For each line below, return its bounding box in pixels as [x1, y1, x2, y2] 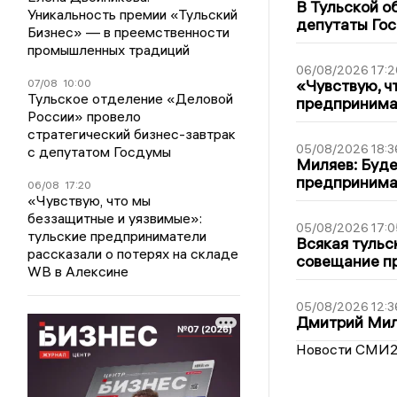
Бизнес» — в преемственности [27, 23, 230, 42]
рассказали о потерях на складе [27, 245, 239, 263]
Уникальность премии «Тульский [27, 5, 238, 24]
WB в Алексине [27, 262, 129, 281]
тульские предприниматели [27, 227, 207, 245]
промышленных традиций [27, 41, 191, 59]
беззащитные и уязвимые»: [27, 209, 203, 228]
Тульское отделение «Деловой [27, 90, 234, 108]
